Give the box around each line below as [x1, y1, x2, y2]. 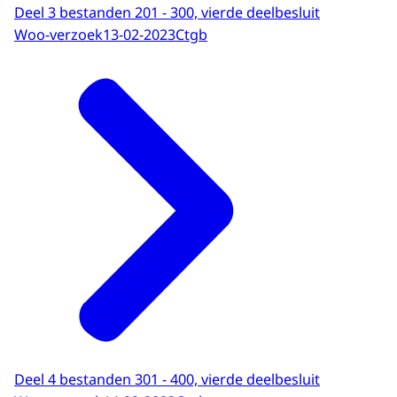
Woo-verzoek [14, 24, 103, 44]
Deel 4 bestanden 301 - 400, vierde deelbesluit [14, 370, 320, 390]
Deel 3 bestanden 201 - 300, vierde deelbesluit [14, 3, 320, 23]
